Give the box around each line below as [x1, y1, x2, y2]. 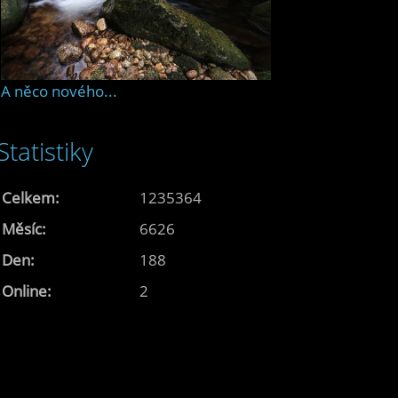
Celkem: [2, 187, 60, 208]
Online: [2, 280, 52, 301]
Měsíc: [2, 218, 46, 239]
